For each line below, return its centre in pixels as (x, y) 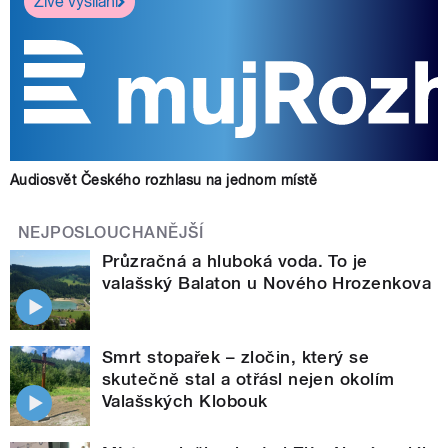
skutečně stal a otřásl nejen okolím (248, 379)
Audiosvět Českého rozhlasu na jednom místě (164, 180)
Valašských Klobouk (185, 401)
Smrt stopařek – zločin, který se (236, 357)
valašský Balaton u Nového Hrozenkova (267, 283)
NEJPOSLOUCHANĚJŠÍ (111, 233)
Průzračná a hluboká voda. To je (235, 261)
